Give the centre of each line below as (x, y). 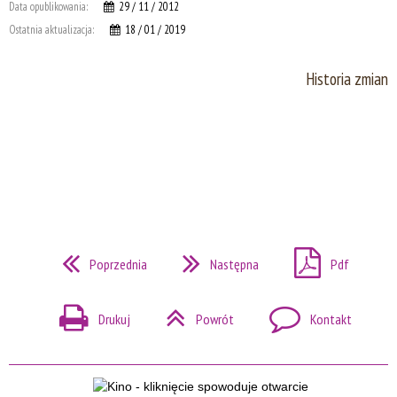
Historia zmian (347, 78)
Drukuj (114, 320)
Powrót (215, 320)
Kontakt (331, 320)
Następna (234, 264)
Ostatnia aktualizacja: (51, 29)
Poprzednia (118, 264)
